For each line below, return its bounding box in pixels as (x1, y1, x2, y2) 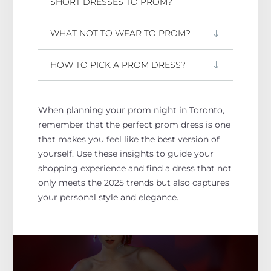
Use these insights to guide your (76, 148, 214, 159)
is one (205, 119, 230, 130)
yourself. (38, 148, 76, 159)
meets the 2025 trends (56, 177, 156, 188)
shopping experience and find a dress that (38, 162, 217, 174)
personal (59, 191, 96, 203)
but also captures (155, 177, 229, 188)
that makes (38, 133, 86, 145)
